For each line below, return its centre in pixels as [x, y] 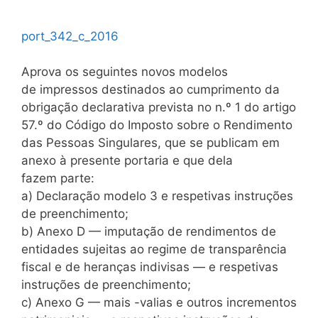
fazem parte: [58, 178]
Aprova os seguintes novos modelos [125, 72]
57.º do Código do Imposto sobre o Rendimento [157, 125]
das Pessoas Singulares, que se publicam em [150, 143]
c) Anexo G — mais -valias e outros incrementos [159, 302]
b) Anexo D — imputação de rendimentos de [149, 231]
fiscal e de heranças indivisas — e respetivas [150, 267]
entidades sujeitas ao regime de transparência [154, 249]
